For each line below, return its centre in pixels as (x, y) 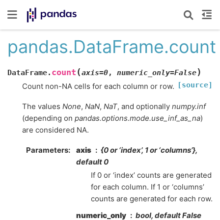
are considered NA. (55, 130)
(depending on (48, 118)
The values (42, 106)
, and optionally (145, 106)
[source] (195, 85)
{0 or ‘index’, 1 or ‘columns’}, (149, 150)
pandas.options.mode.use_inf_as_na (137, 118)
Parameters (47, 150)
